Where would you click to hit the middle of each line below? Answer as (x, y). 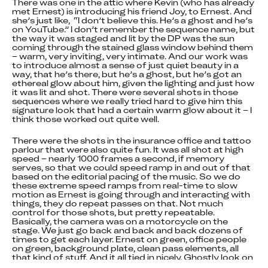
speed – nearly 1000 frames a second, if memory (118, 158)
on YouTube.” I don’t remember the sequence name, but (133, 29)
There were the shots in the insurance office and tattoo (132, 140)
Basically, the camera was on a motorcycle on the (120, 221)
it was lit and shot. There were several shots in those (125, 92)
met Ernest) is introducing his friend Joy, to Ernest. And (132, 11)
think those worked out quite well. (86, 119)
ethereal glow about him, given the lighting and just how (133, 83)
